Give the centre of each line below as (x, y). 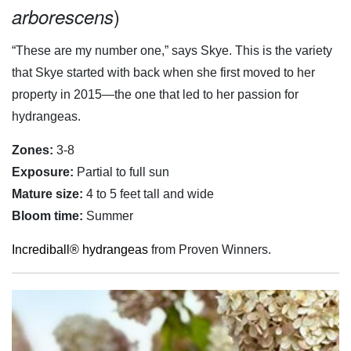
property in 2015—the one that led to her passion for (155, 95)
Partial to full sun (121, 172)
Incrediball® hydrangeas (80, 250)
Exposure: (43, 172)
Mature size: (47, 194)
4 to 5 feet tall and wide (148, 194)
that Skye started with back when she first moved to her (163, 73)
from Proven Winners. (210, 250)
